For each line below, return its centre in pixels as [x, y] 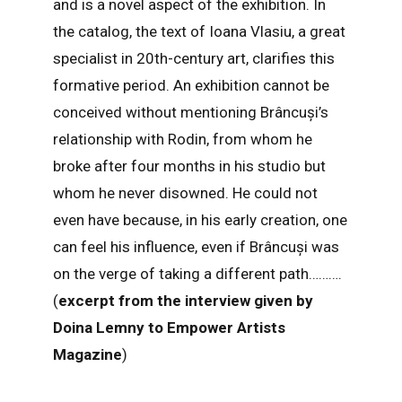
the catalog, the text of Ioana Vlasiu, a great [199, 32]
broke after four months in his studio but [189, 166]
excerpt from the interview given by [185, 301]
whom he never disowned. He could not [185, 193]
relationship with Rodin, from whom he [182, 140]
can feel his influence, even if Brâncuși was [196, 247]
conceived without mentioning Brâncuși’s [190, 113]
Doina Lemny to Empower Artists [169, 328]
